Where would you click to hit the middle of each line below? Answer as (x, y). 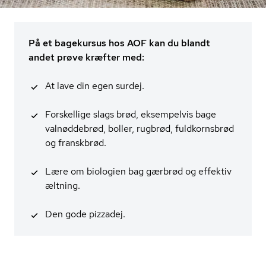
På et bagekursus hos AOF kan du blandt (119, 43)
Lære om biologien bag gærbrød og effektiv (138, 172)
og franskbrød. (76, 143)
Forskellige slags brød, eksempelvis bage (131, 115)
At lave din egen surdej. (95, 86)
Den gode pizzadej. (85, 214)
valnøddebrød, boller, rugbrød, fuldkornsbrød (140, 129)
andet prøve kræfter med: (86, 58)
